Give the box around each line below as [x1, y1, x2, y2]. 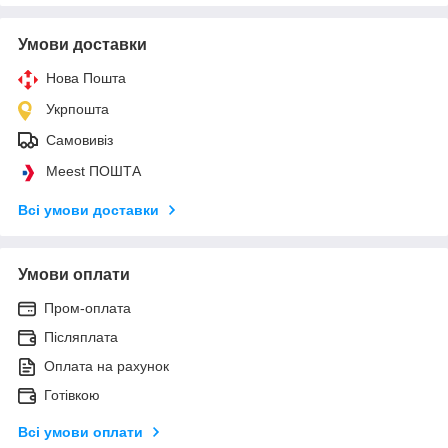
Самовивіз [46, 131, 113, 148]
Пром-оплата [44, 299, 131, 316]
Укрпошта [46, 100, 109, 117]
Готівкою [44, 386, 100, 403]
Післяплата [44, 328, 118, 345]
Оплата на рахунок [44, 357, 169, 374]
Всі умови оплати [18, 423, 143, 440]
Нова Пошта [46, 69, 126, 86]
